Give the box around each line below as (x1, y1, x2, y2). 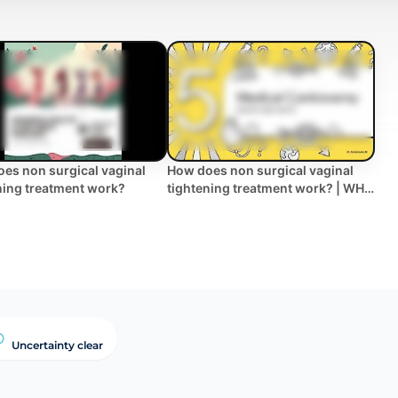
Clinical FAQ (167, 197, 240, 213)
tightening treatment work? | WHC (167, 179, 373, 195)
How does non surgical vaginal (167, 162, 354, 178)
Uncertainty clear (12, 338, 103, 352)
